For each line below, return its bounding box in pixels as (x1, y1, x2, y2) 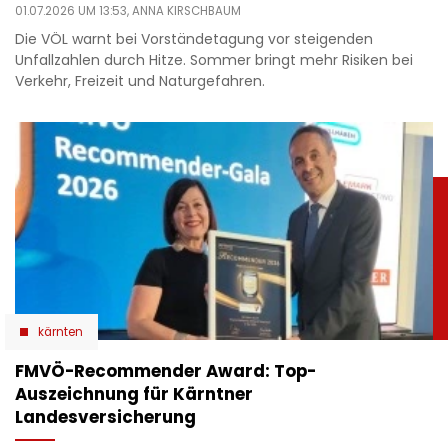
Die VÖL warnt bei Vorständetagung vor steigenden (15, 29, 373, 50)
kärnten (38, 323, 83, 340)
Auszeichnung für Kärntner (15, 381, 253, 406)
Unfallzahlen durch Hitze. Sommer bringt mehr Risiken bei (15, 50, 413, 71)
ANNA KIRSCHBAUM (132, 3, 241, 20)
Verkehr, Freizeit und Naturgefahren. (15, 71, 265, 92)
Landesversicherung (15, 404, 196, 429)
